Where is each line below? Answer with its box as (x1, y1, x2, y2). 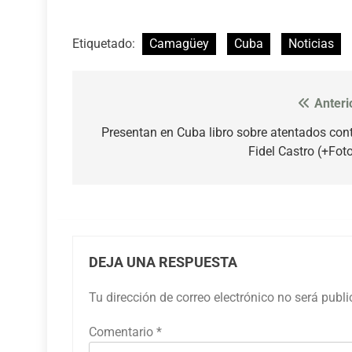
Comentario (89, 324, 156, 339)
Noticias (288, 35, 334, 51)
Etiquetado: (72, 35, 138, 51)
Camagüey (149, 35, 209, 51)
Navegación (87, 96, 188, 119)
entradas (87, 152, 162, 175)
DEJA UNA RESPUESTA (89, 254, 237, 270)
